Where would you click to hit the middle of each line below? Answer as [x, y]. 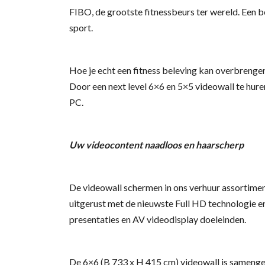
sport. [81, 28]
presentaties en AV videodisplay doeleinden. [158, 219]
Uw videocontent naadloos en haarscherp [156, 145]
